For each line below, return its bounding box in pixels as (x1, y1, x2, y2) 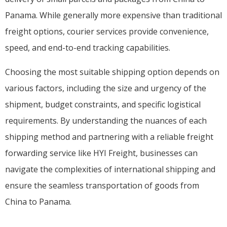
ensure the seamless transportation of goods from (5, 179, 199, 191)
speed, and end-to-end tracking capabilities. (5, 42, 170, 53)
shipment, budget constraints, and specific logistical (5, 98, 201, 110)
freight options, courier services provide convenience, (5, 25, 209, 37)
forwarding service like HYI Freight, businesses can (5, 147, 198, 159)
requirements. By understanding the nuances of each (5, 115, 207, 126)
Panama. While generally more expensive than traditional (5, 9, 222, 21)
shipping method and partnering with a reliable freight (5, 131, 213, 142)
